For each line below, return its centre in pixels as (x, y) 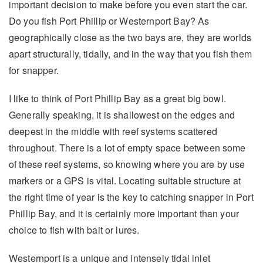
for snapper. (34, 70)
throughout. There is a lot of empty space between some (127, 148)
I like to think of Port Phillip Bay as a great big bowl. (117, 99)
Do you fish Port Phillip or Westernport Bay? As (109, 21)
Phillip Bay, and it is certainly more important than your (124, 214)
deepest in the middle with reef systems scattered (113, 131)
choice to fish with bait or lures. (74, 230)
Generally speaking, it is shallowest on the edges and (122, 115)
